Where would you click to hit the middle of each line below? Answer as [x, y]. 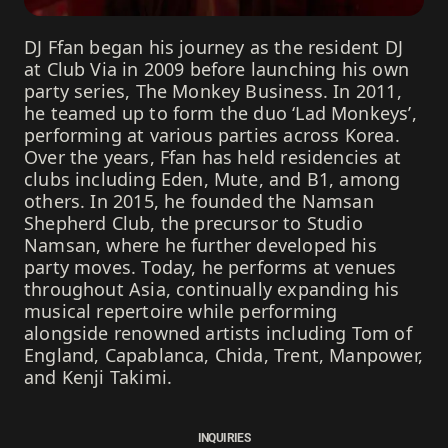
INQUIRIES [224, 437]
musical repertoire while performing [181, 310]
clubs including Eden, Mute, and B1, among [212, 178]
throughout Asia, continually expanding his [212, 288]
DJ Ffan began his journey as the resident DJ [213, 46]
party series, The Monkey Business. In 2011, [213, 90]
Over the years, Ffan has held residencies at [212, 156]
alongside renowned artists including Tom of [218, 332]
